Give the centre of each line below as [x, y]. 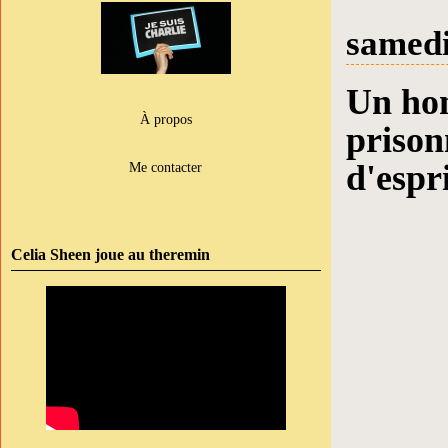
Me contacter [166, 167]
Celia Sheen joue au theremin [110, 254]
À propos [166, 119]
